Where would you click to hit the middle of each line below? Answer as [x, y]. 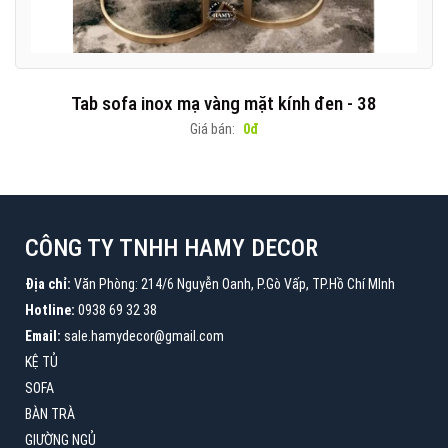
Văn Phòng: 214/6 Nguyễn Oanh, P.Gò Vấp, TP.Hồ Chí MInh [233, 284]
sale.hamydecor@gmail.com [142, 336]
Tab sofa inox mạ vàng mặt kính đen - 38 [224, 103]
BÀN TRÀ [50, 414]
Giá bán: [213, 129]
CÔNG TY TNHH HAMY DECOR [171, 248]
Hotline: [50, 310]
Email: [43, 336]
